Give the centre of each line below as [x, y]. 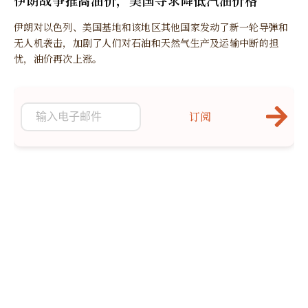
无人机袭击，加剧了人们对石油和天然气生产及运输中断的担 [146, 42]
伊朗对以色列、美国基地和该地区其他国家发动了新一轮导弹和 [151, 26]
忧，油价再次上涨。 [58, 58]
